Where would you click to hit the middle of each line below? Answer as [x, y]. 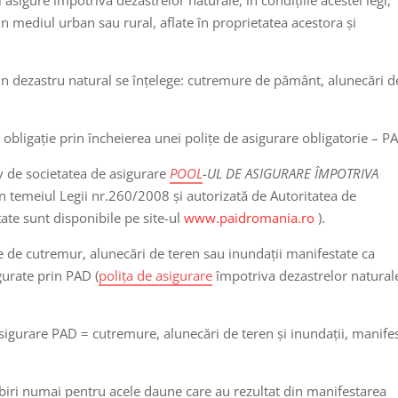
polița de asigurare [156, 275]
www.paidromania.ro [250, 217]
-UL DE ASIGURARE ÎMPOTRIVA [291, 173]
